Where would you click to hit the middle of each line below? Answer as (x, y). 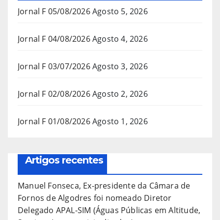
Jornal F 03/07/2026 (54, 67)
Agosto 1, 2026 (120, 122)
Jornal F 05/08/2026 (54, 12)
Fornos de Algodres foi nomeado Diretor (95, 198)
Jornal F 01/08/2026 (54, 122)
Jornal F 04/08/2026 (54, 39)
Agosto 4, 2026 (120, 39)
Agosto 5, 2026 (120, 12)
